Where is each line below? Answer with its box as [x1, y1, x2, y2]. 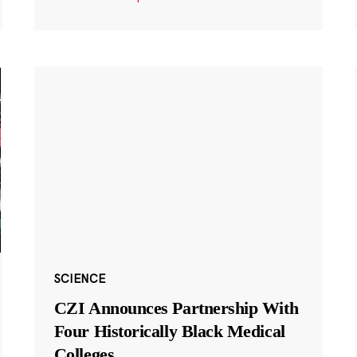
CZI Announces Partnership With [53, 298, 299, 319]
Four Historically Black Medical [53, 321, 285, 342]
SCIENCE [53, 271, 105, 287]
